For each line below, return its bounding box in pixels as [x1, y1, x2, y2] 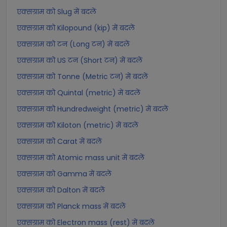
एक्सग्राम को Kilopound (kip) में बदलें [17, 23, 135, 33]
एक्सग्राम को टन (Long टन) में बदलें [17, 39, 130, 49]
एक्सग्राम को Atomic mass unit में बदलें [17, 153, 144, 163]
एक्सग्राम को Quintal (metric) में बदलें [17, 88, 140, 98]
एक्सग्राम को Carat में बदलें [17, 136, 102, 146]
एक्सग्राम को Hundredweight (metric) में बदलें [17, 104, 168, 114]
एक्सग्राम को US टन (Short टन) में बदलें [17, 55, 142, 65]
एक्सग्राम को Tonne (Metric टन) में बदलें [17, 71, 148, 82]
